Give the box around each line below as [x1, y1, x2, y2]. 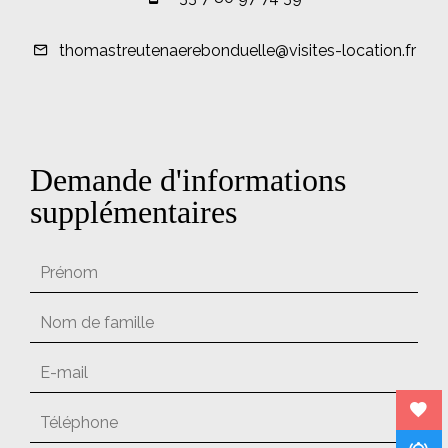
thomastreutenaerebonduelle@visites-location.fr [58, 41, 416, 60]
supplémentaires [30, 194, 237, 230]
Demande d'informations [30, 162, 346, 198]
